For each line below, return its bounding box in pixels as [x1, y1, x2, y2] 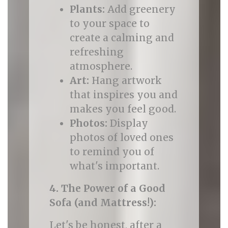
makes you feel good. [69, 103, 176, 115]
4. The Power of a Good [49, 182, 165, 194]
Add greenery [104, 3, 176, 15]
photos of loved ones [69, 131, 174, 144]
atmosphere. [69, 60, 132, 72]
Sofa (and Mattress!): [49, 196, 156, 209]
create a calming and [69, 32, 174, 44]
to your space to [69, 17, 150, 30]
